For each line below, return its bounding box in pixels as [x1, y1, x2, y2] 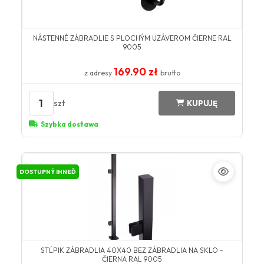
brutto [160, 68, 180, 78]
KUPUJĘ [187, 98, 218, 108]
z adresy [84, 68, 114, 78]
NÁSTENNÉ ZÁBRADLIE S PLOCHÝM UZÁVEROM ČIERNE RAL [32, 34, 232, 43]
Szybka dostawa [40, 120, 98, 129]
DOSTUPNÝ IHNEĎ [19, 168, 76, 176]
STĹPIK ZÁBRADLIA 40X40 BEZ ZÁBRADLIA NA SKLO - [41, 246, 223, 255]
